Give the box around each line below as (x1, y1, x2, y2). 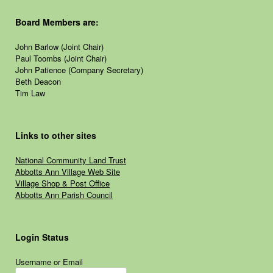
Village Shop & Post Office (15, 177, 110, 189)
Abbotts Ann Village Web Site (15, 166, 120, 177)
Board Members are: (15, 16, 99, 28)
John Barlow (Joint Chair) (15, 41, 104, 52)
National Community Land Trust (15, 154, 126, 166)
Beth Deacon (15, 76, 61, 87)
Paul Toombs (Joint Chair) (15, 52, 107, 64)
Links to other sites (15, 129, 96, 141)
